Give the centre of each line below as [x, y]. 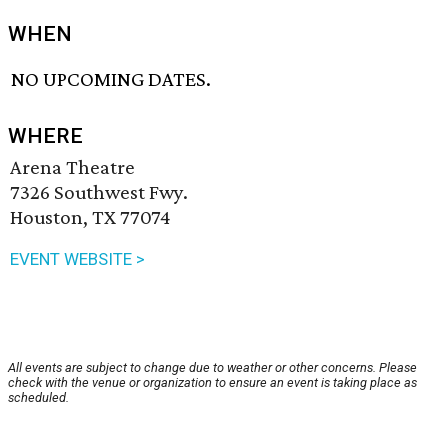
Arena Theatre [72, 167]
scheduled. [38, 398]
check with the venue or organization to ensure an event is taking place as [212, 383]
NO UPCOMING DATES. [111, 79]
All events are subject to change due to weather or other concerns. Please [212, 368]
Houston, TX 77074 [90, 217]
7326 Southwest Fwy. [99, 192]
